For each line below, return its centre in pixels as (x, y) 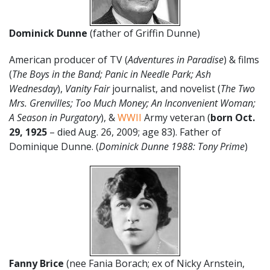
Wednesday (33, 88)
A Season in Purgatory (55, 117)
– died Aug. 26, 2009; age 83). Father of (135, 132)
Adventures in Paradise (176, 59)
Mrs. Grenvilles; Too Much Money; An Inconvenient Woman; (132, 103)
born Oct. (233, 117)
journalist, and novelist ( (165, 88)
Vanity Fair (87, 88)
